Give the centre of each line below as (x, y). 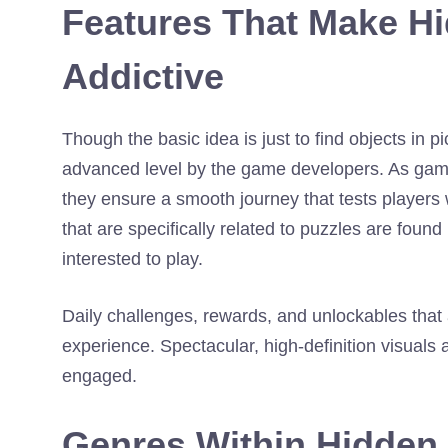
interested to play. (132, 258)
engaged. (99, 375)
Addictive (143, 76)
